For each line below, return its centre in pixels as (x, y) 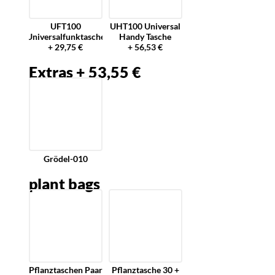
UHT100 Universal (145, 26)
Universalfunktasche (65, 37)
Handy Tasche (145, 37)
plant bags (64, 183)
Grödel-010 (65, 158)
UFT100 (65, 26)
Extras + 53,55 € (85, 72)
